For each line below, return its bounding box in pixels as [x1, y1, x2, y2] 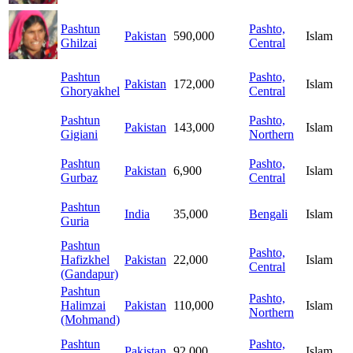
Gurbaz [61, 171, 98, 185]
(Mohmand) [61, 313, 120, 327]
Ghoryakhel [61, 84, 120, 98]
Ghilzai [61, 36, 97, 50]
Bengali [249, 207, 288, 221]
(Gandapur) [61, 267, 118, 281]
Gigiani [61, 128, 98, 142]
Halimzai [61, 299, 106, 313]
